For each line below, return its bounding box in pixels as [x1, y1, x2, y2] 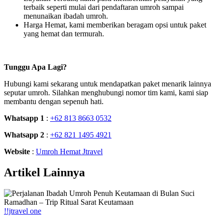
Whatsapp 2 [4, 130, 44, 139]
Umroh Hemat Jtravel [36, 147, 103, 156]
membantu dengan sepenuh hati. [4, 97, 104, 106]
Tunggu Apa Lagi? [4, 62, 69, 71]
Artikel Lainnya [4, 165, 85, 179]
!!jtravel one [4, 206, 41, 215]
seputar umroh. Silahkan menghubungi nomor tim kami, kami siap [4, 88, 208, 97]
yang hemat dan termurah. [24, 29, 104, 38]
